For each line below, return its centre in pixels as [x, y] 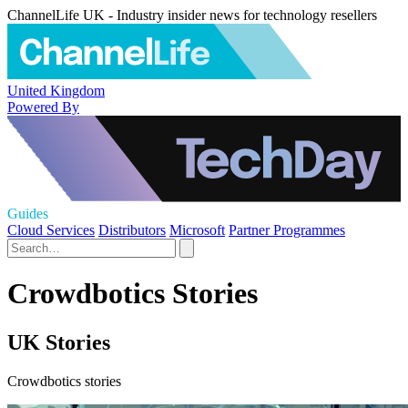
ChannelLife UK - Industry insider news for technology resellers [192, 15]
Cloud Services [51, 230]
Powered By [43, 107]
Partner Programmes [287, 230]
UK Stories [59, 342]
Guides [28, 214]
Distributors [132, 230]
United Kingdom [56, 90]
